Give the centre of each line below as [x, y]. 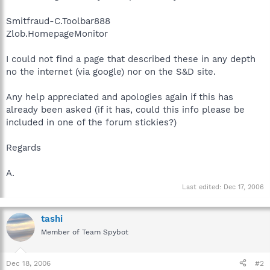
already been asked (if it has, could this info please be [125, 109]
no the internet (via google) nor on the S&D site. [111, 71]
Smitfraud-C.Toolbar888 [58, 21]
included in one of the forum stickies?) [91, 122]
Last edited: [203, 187]
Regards [24, 147]
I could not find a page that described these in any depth [131, 59]
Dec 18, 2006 [28, 263]
